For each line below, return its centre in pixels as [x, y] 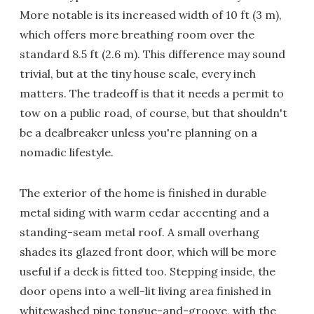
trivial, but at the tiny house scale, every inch [138, 74]
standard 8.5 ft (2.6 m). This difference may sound [152, 54]
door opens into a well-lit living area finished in [145, 291]
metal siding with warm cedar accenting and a [144, 212]
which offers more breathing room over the [137, 34]
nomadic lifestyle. [67, 152]
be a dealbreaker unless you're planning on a [138, 132]
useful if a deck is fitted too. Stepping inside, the [148, 271]
